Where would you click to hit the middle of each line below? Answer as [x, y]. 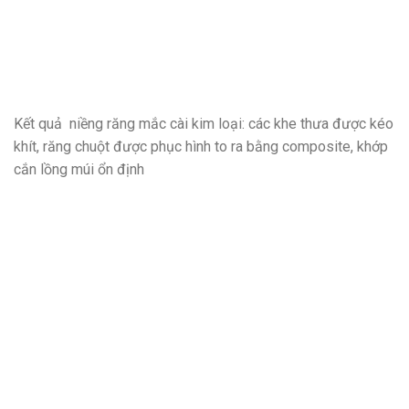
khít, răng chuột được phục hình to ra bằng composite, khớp [201, 146]
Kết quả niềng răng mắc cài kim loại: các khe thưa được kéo [204, 123]
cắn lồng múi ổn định [79, 169]
